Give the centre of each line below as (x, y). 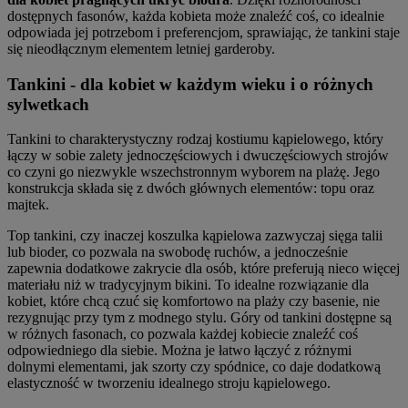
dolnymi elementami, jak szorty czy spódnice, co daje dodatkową (194, 367)
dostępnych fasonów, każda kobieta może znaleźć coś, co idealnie (196, 15)
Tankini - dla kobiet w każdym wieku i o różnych (190, 84)
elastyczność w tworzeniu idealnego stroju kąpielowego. (169, 383)
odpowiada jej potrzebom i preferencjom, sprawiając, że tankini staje (204, 32)
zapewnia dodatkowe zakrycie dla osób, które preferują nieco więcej (204, 269)
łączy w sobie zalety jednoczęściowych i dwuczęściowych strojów (198, 156)
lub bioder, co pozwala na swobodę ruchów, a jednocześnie (178, 252)
